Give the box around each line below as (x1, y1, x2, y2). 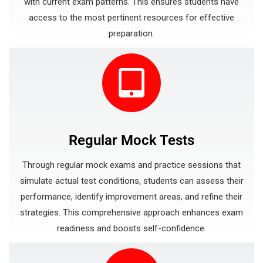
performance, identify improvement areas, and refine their (21, 191, 242, 202)
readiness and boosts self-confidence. (57, 223, 206, 234)
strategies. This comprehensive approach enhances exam (20, 207, 243, 218)
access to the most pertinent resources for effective (29, 12, 234, 23)
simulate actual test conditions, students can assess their (19, 176, 244, 186)
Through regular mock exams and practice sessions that (22, 160, 241, 170)
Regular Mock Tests (69, 132, 194, 149)
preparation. (109, 28, 154, 39)
